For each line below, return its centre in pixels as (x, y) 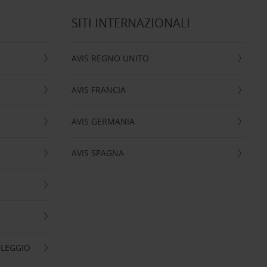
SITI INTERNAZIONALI (131, 23)
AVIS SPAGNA (97, 153)
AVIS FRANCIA (98, 90)
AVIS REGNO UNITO (110, 58)
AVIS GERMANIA (103, 121)
